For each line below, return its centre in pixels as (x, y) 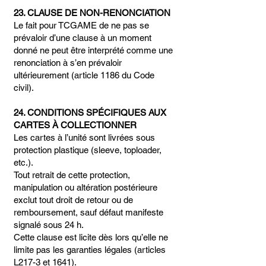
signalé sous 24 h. (49, 225)
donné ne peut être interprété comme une (93, 50)
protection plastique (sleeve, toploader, (88, 150)
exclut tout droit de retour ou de (73, 200)
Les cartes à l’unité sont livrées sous (84, 137)
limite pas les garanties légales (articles (90, 250)
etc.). (23, 162)
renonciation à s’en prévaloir (68, 63)
